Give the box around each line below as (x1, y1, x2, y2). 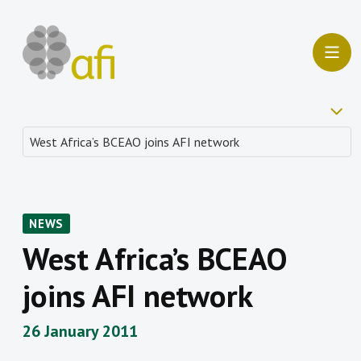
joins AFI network (23, 275, 253, 317)
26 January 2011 (23, 321, 138, 342)
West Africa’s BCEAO (23, 238, 286, 280)
